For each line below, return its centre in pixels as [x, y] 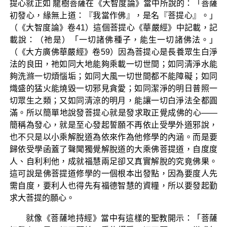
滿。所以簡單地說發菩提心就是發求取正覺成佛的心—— [113, 112]
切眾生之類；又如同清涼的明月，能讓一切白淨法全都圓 [113, 100]
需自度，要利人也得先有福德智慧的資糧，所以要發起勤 [113, 185]
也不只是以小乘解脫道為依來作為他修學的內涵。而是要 [113, 137]
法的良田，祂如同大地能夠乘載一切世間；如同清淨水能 [113, 64]
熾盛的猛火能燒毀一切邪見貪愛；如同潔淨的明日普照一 [113, 88]
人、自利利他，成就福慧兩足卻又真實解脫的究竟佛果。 [113, 161]
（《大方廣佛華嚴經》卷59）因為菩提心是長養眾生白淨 [113, 52]
